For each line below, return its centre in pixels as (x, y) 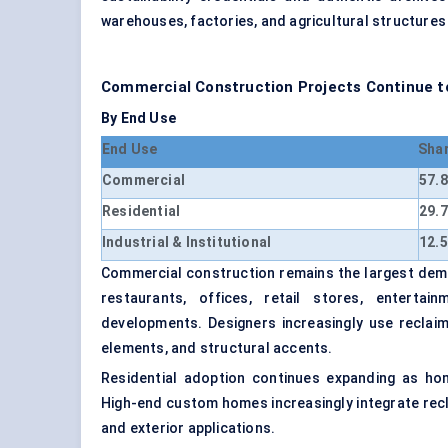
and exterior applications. (188, 428)
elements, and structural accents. (217, 348)
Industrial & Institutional (187, 242)
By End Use (138, 118)
